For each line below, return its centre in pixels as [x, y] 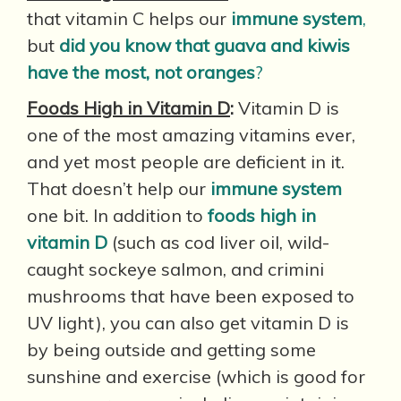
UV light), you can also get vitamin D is [188, 323]
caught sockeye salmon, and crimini [175, 269]
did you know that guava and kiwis [205, 45]
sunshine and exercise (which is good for [196, 376]
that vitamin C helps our [129, 18]
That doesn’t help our [119, 188]
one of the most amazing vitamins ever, [191, 135]
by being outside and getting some [171, 350]
